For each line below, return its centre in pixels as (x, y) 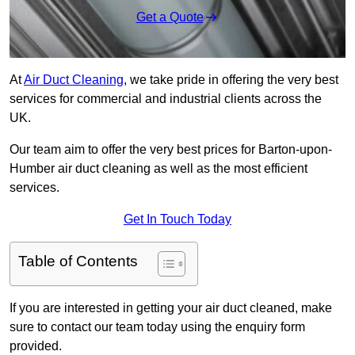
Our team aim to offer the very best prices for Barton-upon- (171, 150)
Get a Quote (170, 17)
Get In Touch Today (177, 219)
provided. (36, 346)
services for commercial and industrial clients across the (166, 99)
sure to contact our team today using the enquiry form (157, 327)
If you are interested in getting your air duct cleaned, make (171, 308)
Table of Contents (78, 261)
